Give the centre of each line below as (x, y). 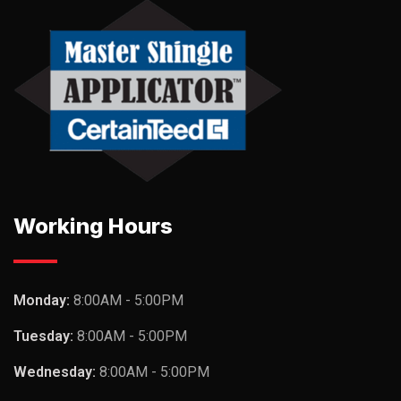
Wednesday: (56, 372)
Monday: (43, 300)
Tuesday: (45, 336)
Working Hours (93, 226)
